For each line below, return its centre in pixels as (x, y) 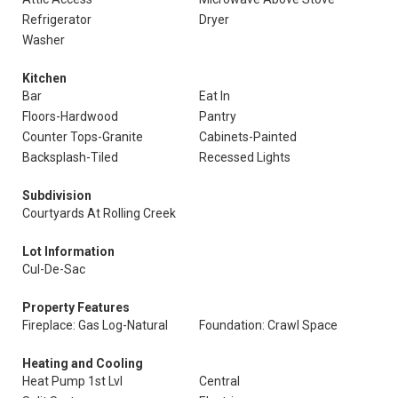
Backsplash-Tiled (70, 157)
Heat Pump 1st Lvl (72, 381)
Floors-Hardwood (70, 116)
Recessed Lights (245, 157)
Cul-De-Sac (54, 269)
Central (219, 381)
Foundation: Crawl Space (268, 325)
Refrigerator (57, 20)
